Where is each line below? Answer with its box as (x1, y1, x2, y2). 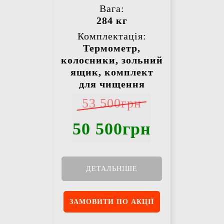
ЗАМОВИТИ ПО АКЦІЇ (69, 198, 154, 206)
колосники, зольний (60, 54, 163, 66)
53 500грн (82, 96, 142, 111)
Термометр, (83, 42, 141, 54)
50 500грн (72, 119, 151, 138)
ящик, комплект (70, 66, 153, 78)
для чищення (78, 78, 145, 90)
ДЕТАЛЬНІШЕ (86, 165, 138, 173)
